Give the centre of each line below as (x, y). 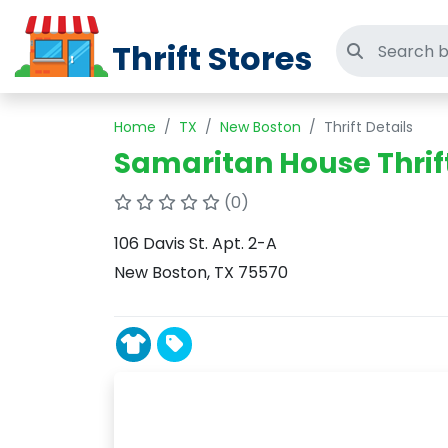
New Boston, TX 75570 (201, 272)
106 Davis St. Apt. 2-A (195, 243)
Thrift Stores (212, 58)
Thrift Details (368, 127)
